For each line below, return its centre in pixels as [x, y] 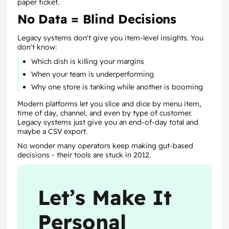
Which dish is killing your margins [88, 61]
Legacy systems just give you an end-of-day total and [108, 122]
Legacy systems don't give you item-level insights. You [110, 38]
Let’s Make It [105, 197]
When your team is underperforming [93, 74]
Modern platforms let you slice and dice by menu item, [109, 104]
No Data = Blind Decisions [97, 19]
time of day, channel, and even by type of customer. [105, 113]
